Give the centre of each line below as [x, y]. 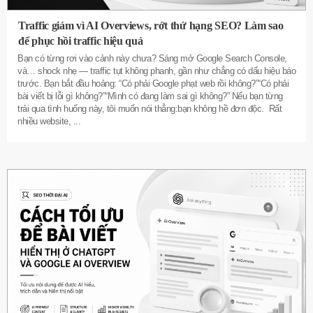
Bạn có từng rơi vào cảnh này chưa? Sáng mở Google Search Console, [152, 58]
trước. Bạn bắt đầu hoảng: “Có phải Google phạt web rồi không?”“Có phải [153, 83]
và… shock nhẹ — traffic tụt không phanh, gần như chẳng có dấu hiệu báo [156, 71]
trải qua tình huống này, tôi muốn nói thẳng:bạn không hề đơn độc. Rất [150, 108]
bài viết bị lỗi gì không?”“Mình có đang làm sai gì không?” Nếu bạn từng [150, 96]
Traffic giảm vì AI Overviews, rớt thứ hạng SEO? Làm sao [151, 25]
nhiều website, [45, 121]
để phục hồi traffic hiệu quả [81, 41]
